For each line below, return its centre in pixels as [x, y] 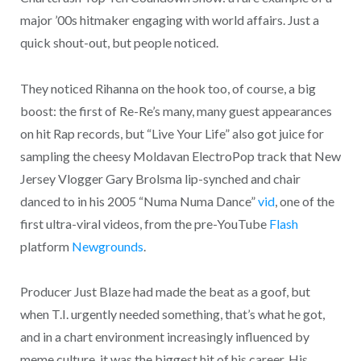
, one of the [304, 201]
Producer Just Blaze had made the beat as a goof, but [165, 292]
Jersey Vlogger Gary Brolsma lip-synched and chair [160, 178]
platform [46, 246]
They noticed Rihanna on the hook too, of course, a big [168, 88]
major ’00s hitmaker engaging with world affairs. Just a [169, 20]
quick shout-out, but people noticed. [119, 43]
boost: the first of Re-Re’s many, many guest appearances [176, 110]
